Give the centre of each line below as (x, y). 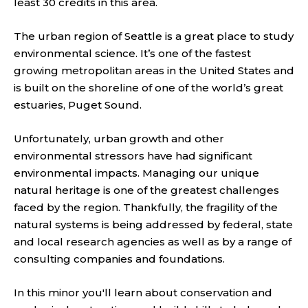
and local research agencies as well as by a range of (153, 242)
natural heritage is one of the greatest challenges (146, 190)
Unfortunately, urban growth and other (119, 139)
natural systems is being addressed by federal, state (153, 224)
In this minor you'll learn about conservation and (143, 293)
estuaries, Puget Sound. (78, 105)
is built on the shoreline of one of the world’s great (148, 88)
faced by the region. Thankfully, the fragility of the (146, 207)
